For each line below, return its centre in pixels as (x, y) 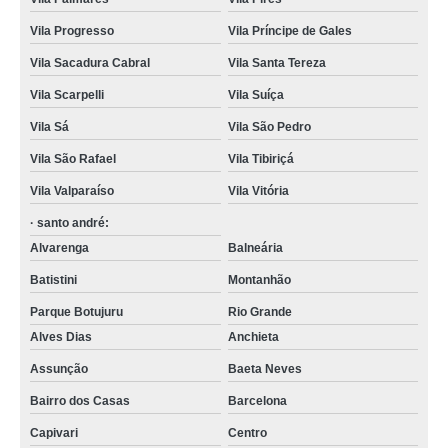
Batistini (53, 280)
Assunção (59, 369)
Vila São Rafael (73, 159)
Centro (247, 433)
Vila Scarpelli (67, 95)
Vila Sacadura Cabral (90, 63)
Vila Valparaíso (72, 191)
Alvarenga (59, 248)
